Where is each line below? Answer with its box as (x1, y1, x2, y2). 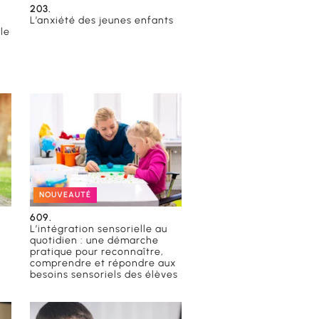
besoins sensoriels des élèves (30, 268, 179, 281)
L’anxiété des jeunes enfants (30, 14, 174, 26)
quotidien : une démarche (30, 234, 159, 247)
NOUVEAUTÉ (39, 190, 92, 200)
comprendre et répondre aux (30, 257, 177, 270)
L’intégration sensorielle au (30, 223, 168, 236)
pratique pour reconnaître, (30, 246, 164, 258)
